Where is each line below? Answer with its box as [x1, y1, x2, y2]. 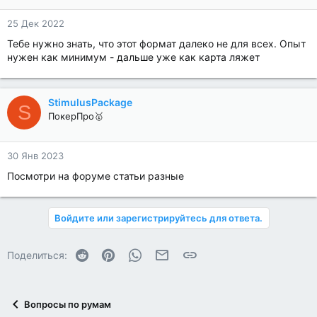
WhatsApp [142, 247, 191, 259]
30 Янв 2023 [7, 150, 64, 161]
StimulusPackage [48, 96, 132, 108]
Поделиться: [7, 249, 67, 261]
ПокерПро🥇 [48, 110, 103, 122]
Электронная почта [168, 247, 262, 259]
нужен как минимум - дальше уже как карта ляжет [7, 51, 260, 63]
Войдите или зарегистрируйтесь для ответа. [54, 212, 263, 224]
